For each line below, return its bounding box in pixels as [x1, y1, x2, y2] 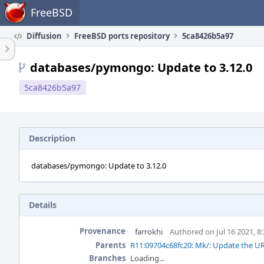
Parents [95, 240, 126, 250]
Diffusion [25, 31, 62, 41]
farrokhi [135, 226, 163, 237]
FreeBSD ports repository [74, 31, 170, 41]
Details [29, 199, 57, 210]
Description [29, 133, 75, 144]
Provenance [80, 226, 126, 236]
